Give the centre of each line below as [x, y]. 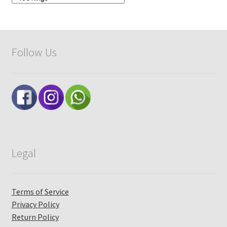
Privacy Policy [35, 204]
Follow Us [34, 52]
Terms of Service [40, 191]
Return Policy [35, 217]
